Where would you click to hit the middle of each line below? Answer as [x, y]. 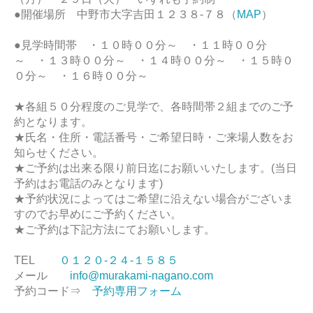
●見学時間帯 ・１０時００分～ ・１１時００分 [140, 45]
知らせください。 [59, 152]
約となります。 [53, 122]
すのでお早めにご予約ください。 [98, 214]
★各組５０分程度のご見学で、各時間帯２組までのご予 [154, 106]
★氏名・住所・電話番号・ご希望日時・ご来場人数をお [154, 137]
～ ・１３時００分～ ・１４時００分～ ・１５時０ [154, 60]
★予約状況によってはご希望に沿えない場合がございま [154, 198]
